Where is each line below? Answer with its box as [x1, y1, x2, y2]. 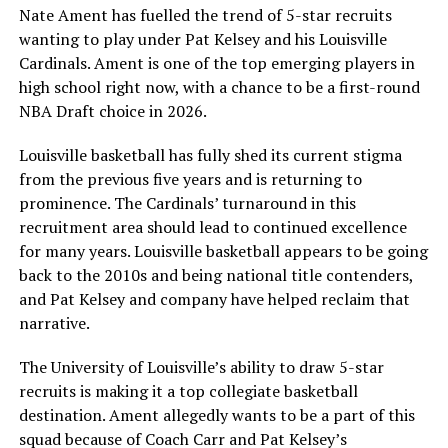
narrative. [18, 312, 90, 335]
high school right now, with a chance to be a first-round [18, 76, 420, 99]
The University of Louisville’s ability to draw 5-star [18, 356, 384, 379]
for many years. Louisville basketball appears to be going [18, 240, 428, 263]
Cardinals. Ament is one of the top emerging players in [18, 52, 415, 75]
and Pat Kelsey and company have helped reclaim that [18, 288, 410, 311]
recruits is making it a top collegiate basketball [18, 380, 358, 403]
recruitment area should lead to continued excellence [18, 216, 407, 239]
